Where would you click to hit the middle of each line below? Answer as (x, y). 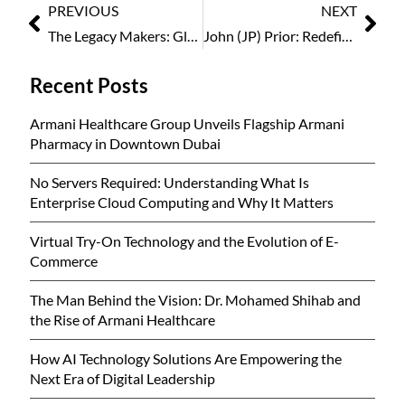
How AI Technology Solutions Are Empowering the (186, 358)
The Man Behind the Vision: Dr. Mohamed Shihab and (196, 299)
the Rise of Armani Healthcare (123, 319)
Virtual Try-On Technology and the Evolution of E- (185, 240)
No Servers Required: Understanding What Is (170, 182)
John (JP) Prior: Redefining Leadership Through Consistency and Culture (347, 35)
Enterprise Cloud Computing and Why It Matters (182, 202)
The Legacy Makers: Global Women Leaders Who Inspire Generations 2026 (193, 35)
